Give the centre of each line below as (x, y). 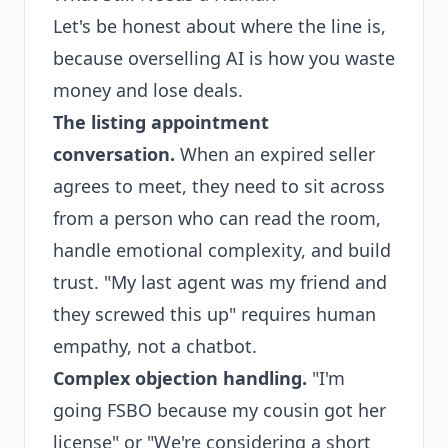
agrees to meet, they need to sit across (219, 186)
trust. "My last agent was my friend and (220, 282)
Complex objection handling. (180, 378)
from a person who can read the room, (217, 218)
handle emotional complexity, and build (222, 250)
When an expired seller (275, 154)
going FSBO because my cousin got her (219, 410)
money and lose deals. (148, 90)
